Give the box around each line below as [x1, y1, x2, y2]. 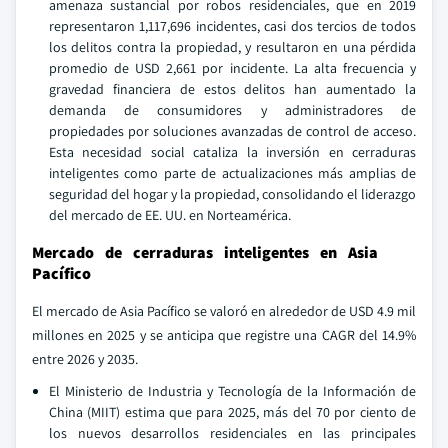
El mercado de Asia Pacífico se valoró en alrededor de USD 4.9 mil [32, 302, 416, 320]
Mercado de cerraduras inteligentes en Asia [32, 242, 378, 263]
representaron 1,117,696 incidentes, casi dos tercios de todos [49, 17, 416, 35]
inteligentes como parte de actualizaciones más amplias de [49, 164, 416, 182]
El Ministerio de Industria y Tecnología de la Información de [49, 382, 416, 400]
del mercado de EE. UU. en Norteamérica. [49, 206, 291, 224]
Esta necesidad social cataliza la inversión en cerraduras [49, 143, 416, 161]
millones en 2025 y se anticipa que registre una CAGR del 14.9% [32, 326, 416, 344]
